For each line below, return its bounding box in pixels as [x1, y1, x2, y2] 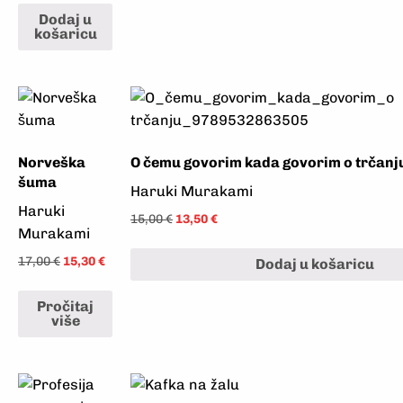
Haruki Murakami [130, 182, 253, 200]
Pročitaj [37, 298, 94, 316]
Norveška [18, 153, 85, 171]
